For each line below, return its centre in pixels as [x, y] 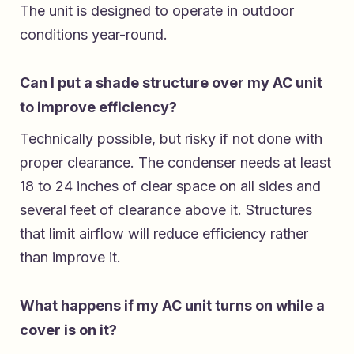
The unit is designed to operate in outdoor [157, 10]
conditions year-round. [94, 34]
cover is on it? [68, 330]
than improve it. [70, 257]
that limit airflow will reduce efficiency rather [164, 233]
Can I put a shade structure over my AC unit [171, 82]
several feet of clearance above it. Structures [166, 209]
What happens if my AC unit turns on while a [172, 305]
